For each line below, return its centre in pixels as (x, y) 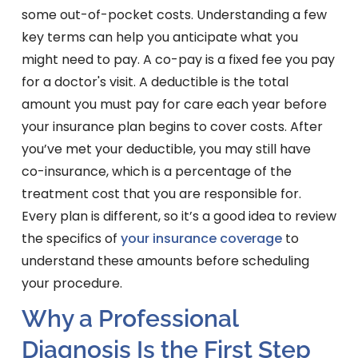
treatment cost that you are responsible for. (161, 194)
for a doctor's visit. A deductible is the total (155, 82)
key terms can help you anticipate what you (159, 38)
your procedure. (72, 284)
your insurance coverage (201, 239)
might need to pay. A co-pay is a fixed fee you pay (178, 60)
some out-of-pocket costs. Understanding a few (174, 15)
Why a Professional (129, 319)
